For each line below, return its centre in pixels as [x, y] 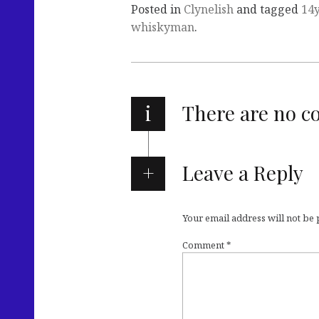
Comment [204, 245]
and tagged [267, 10]
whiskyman [163, 27]
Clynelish [209, 10]
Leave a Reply [242, 173]
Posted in [157, 10]
